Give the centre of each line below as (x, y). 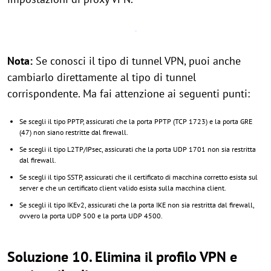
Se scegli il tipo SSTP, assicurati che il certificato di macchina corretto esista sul (139, 177)
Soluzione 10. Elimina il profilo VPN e (122, 257)
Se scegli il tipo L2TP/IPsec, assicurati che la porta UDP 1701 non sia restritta (138, 149)
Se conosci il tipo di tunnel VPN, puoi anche (137, 61)
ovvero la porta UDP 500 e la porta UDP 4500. (91, 216)
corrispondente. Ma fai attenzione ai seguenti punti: (129, 93)
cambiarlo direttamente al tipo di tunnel (102, 77)
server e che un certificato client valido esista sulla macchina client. (123, 188)
